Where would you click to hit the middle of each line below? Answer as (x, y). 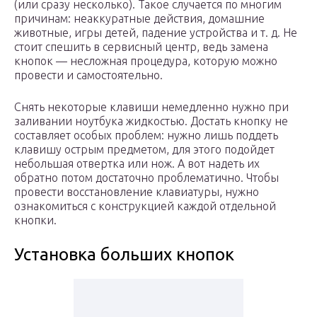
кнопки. (35, 220)
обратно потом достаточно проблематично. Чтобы (146, 178)
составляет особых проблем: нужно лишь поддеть (146, 136)
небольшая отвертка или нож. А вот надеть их (137, 164)
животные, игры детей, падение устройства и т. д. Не (156, 33)
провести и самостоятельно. (88, 75)
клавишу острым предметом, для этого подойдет (144, 150)
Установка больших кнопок (124, 255)
